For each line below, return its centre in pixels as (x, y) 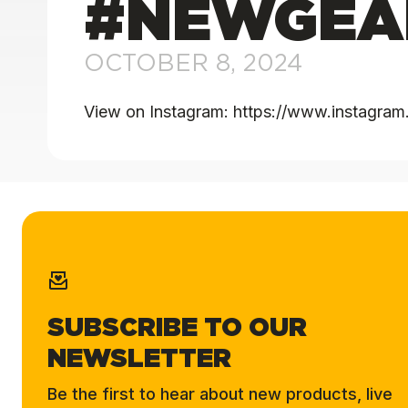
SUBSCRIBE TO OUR (177, 329)
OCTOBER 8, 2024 (193, 64)
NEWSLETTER (139, 360)
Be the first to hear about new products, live (220, 394)
